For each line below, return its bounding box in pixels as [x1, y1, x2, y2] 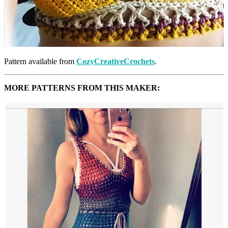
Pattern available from [4, 57, 76, 66]
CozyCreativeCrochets [76, 57, 155, 66]
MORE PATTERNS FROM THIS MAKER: [4, 83, 160, 93]
